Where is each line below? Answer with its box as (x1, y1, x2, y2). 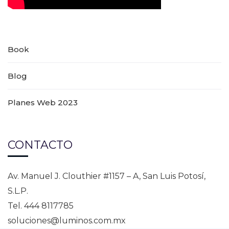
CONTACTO (8, 138, 73, 152)
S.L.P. (8, 186, 28, 196)
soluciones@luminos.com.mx (8, 216, 126, 226)
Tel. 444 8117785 (8, 201, 74, 211)
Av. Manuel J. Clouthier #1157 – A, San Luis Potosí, (8, 171, 205, 181)
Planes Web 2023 (8, 98, 78, 108)
